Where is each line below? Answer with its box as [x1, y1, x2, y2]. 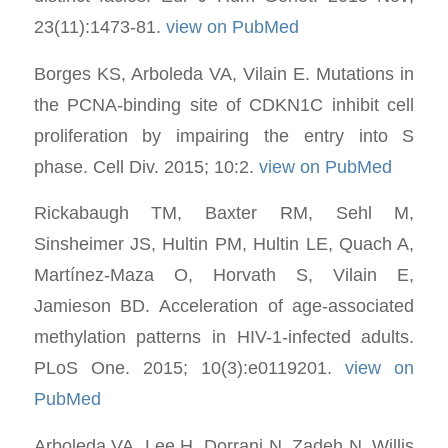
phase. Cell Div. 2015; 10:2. [33, 155, 259, 177]
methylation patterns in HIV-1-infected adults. [33, 326, 415, 348]
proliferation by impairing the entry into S [33, 124, 415, 146]
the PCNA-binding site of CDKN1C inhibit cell [33, 93, 415, 115]
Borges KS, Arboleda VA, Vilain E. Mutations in [33, 62, 415, 84]
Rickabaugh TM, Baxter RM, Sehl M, [33, 202, 415, 224]
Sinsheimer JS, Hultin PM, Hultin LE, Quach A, [33, 233, 415, 255]
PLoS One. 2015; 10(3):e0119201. [33, 357, 346, 379]
